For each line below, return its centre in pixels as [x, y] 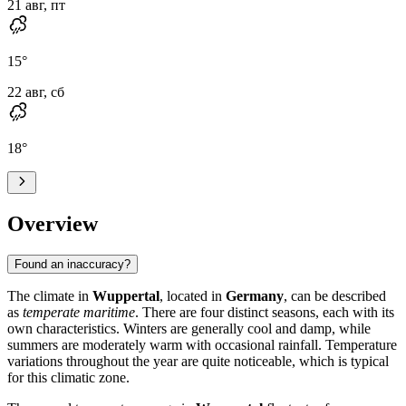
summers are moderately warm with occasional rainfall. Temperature [202, 344]
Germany [255, 295]
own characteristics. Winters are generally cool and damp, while [189, 328]
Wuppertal [126, 295]
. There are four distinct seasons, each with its [265, 312]
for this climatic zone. [68, 377]
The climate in [50, 295]
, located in [193, 295]
